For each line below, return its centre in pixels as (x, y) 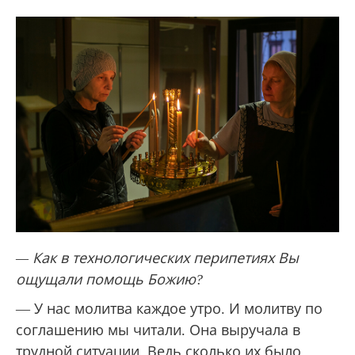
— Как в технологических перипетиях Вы (157, 258)
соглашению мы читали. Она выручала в (158, 330)
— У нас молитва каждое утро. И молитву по (169, 309)
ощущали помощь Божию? (109, 279)
